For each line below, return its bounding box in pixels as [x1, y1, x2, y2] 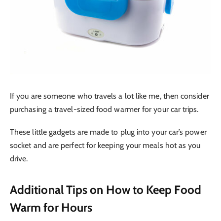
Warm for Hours [10, 200, 93, 215]
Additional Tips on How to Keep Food [10, 183, 201, 197]
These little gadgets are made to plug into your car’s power [10, 127, 207, 137]
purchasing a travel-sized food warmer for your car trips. [10, 104, 199, 114]
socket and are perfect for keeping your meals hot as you [10, 140, 201, 150]
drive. [10, 153, 28, 163]
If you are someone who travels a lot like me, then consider [10, 91, 209, 101]
